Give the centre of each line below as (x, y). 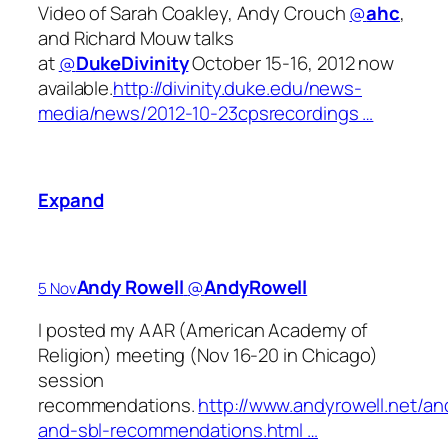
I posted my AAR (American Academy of (203, 330)
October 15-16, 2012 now (291, 62)
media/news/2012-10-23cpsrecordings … (206, 112)
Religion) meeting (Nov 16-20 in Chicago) (208, 355)
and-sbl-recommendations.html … (178, 430)
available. (76, 87)
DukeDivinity (132, 62)
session (71, 380)
